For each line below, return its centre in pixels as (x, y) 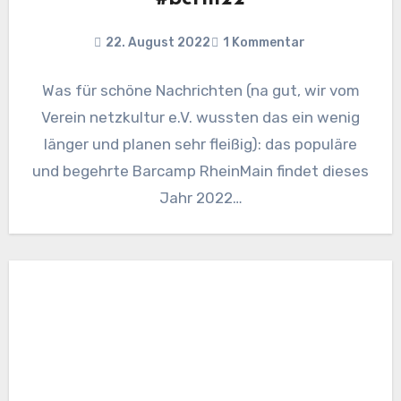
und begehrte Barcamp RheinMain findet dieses (200, 171)
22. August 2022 (158, 43)
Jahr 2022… (200, 198)
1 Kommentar (264, 43)
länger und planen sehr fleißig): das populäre (200, 145)
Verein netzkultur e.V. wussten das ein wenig (200, 118)
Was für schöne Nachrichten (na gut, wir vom (200, 91)
